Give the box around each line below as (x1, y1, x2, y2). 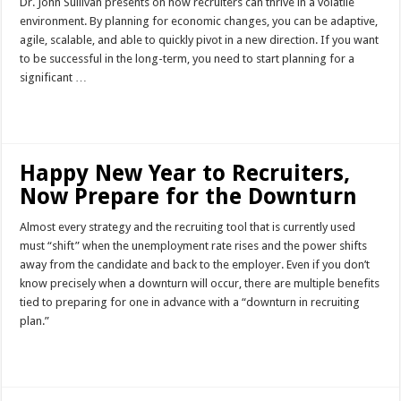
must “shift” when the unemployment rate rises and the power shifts (20, 239, 368, 253)
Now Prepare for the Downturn (20, 183, 358, 210)
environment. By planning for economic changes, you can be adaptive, (20, 14, 379, 29)
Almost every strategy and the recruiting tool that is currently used (20, 220, 356, 235)
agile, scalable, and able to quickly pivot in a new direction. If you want (20, 33, 380, 47)
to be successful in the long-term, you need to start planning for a (20, 52, 355, 66)
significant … (20, 71, 88, 85)
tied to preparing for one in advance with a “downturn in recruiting (20, 295, 361, 310)
